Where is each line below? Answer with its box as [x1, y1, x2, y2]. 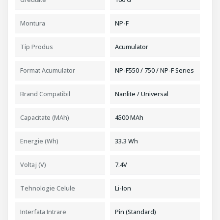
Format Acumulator [20, 66, 75, 75]
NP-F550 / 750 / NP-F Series [115, 66, 194, 75]
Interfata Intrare [20, 208, 66, 216]
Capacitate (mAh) [20, 113, 69, 122]
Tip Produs [20, 43, 53, 51]
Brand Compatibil [20, 90, 70, 98]
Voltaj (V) [20, 161, 46, 169]
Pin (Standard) [115, 208, 156, 216]
